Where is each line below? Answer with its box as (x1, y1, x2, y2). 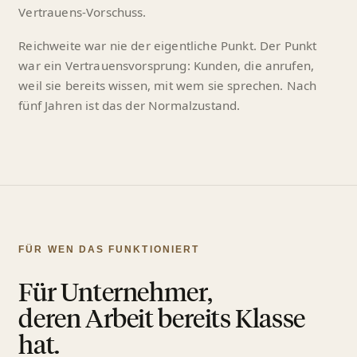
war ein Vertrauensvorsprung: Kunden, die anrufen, (18, 57, 315, 74)
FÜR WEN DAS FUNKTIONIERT (18, 245, 200, 255)
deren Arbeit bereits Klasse (18, 300, 305, 335)
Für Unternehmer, (18, 274, 213, 308)
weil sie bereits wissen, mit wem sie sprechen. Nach (18, 77, 317, 94)
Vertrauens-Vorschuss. (18, 4, 147, 21)
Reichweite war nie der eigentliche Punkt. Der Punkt (18, 37, 317, 54)
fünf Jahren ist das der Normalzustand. (18, 97, 241, 114)
